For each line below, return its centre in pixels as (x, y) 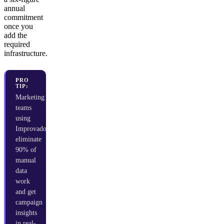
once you (18, 26)
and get (26, 192)
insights (26, 213)
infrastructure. (26, 53)
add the (15, 35)
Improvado (31, 129)
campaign (29, 202)
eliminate (28, 139)
